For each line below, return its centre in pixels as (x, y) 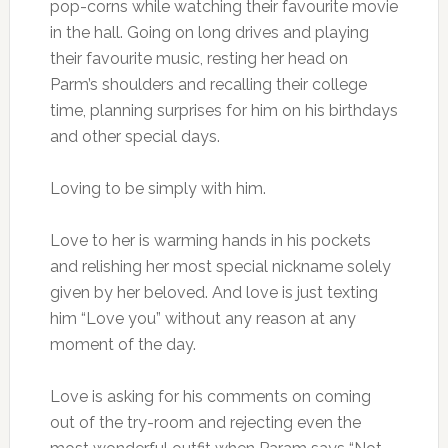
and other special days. (134, 137)
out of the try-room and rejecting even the (205, 423)
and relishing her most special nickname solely (220, 267)
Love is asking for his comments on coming (210, 397)
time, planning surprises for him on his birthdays (223, 111)
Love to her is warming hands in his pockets (210, 241)
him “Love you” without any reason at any (202, 319)
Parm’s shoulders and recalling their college (208, 85)
